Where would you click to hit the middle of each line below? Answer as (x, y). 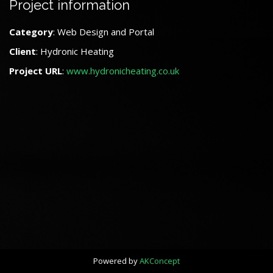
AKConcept (160, 261)
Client (23, 51)
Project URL (36, 70)
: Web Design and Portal (104, 31)
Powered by (116, 261)
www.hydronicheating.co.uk (123, 70)
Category (31, 31)
